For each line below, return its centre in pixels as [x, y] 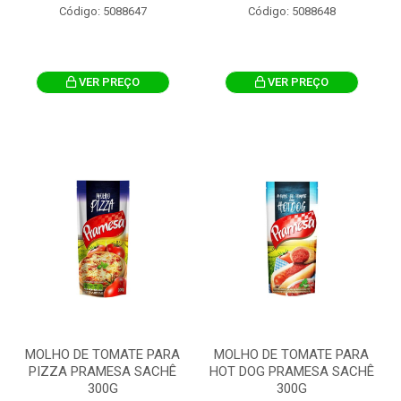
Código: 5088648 [291, 11]
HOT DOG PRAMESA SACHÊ [291, 371]
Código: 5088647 [102, 11]
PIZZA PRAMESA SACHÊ [102, 371]
